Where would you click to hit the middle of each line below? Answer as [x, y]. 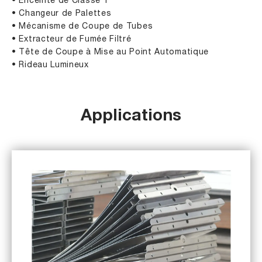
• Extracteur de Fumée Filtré [72, 39]
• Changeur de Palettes [62, 13]
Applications [131, 117]
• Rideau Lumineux [50, 65]
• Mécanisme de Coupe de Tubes [82, 26]
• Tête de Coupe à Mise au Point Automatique [111, 52]
